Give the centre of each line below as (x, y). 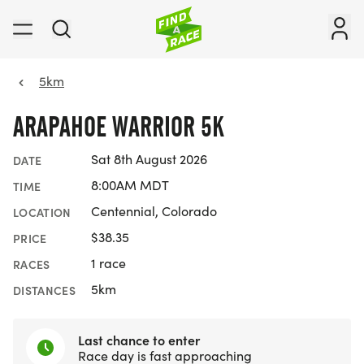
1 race (108, 263)
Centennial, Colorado (154, 211)
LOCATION (42, 212)
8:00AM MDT (130, 185)
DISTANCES (45, 290)
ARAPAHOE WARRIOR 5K (119, 127)
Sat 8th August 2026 (149, 159)
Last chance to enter (139, 339)
